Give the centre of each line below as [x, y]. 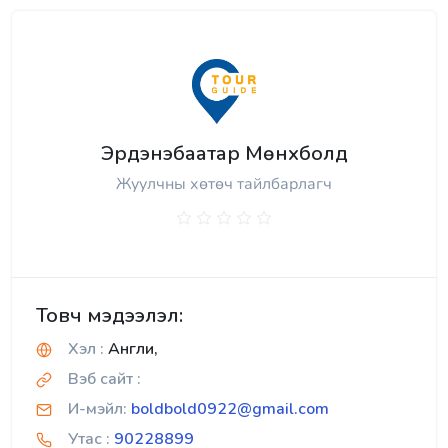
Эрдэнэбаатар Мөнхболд [224, 153]
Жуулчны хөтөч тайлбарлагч [224, 183]
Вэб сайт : [104, 378]
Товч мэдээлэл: [109, 315]
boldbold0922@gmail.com [230, 408]
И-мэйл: [97, 408]
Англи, [131, 348]
